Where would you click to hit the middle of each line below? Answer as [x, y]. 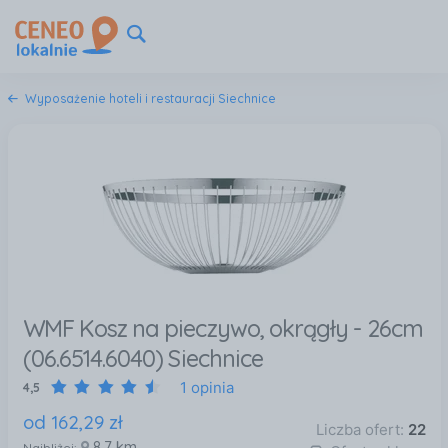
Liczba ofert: [361, 430]
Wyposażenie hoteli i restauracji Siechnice [150, 98]
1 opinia [206, 388]
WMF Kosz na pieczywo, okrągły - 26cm [222, 328]
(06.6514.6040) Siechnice [142, 358]
